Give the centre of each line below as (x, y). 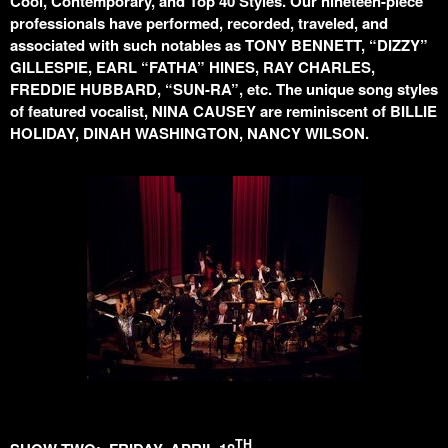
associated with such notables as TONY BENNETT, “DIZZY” (219, 45)
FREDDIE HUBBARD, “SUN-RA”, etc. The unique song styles (224, 89)
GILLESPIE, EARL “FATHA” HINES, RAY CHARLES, (192, 67)
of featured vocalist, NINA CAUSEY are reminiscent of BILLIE (223, 111)
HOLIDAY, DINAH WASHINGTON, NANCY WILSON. (189, 133)
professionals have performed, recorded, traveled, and (199, 23)
